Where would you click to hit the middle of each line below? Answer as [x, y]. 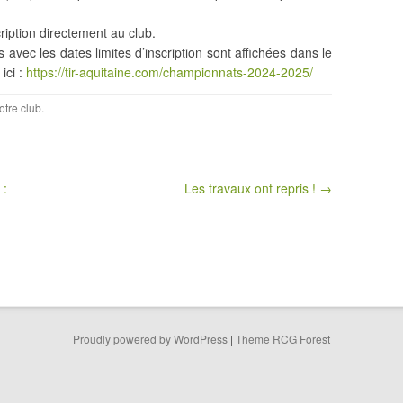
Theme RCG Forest [283, 339]
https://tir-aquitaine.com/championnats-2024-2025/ [170, 72]
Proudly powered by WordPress [150, 339]
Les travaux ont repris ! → [258, 188]
